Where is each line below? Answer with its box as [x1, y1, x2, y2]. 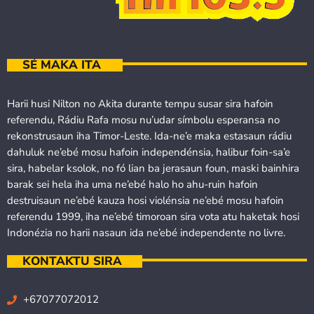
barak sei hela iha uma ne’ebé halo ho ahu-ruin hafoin [7, 177, 258, 191]
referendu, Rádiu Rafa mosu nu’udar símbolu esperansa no [7, 112, 280, 127]
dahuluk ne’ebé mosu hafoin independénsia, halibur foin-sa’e [7, 144, 290, 159]
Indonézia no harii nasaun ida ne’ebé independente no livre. [7, 225, 285, 240]
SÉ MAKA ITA [22, 57, 101, 74]
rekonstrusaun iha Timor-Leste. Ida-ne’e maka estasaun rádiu [7, 128, 292, 143]
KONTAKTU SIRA [22, 253, 122, 270]
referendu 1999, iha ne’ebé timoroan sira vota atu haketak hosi [7, 209, 299, 224]
